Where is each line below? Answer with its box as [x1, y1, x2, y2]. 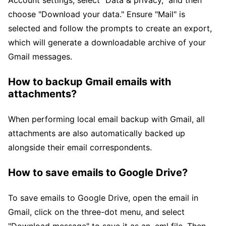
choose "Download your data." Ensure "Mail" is [8, 9, 185, 19]
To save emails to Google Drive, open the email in [8, 193, 198, 203]
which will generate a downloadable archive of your [8, 37, 206, 47]
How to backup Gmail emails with [8, 76, 171, 88]
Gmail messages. [8, 51, 72, 62]
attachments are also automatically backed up [8, 128, 185, 138]
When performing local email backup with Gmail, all [8, 114, 205, 124]
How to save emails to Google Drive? [8, 166, 188, 179]
